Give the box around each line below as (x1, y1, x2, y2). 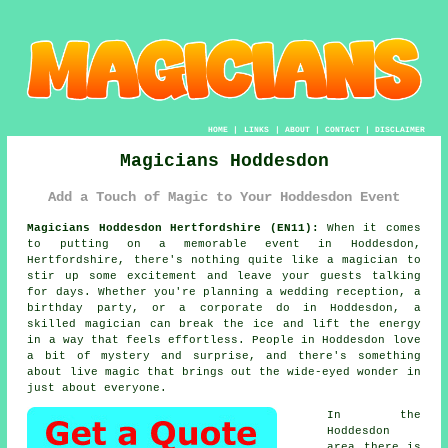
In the (327, 408, 421, 421)
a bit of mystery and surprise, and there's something (27, 349, 421, 362)
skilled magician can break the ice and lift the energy (27, 317, 421, 330)
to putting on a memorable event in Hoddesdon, (27, 237, 421, 250)
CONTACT (324, 124, 360, 134)
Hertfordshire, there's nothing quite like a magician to (27, 253, 421, 266)
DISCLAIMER (374, 124, 425, 134)
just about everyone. (27, 381, 168, 394)
